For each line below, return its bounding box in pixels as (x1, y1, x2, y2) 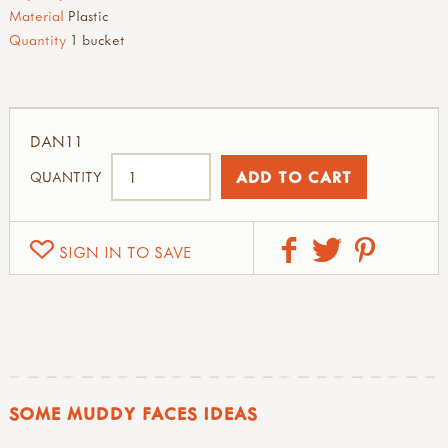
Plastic (68, 5, 108, 25)
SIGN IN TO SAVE (59, 241, 191, 262)
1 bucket (70, 29, 125, 49)
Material (9, 5, 64, 25)
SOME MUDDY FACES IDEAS (9, 401, 257, 425)
